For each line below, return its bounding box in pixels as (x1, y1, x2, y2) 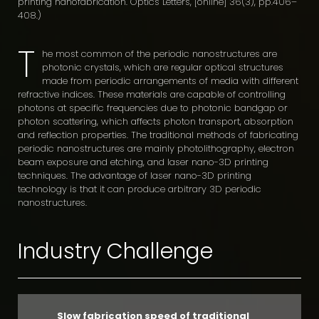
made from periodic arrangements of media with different (42, 73, 298, 88)
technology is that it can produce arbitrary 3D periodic (18, 182, 261, 196)
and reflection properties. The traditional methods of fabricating (18, 127, 298, 142)
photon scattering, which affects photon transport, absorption (18, 114, 293, 128)
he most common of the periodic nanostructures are (42, 46, 277, 61)
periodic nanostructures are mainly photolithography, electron (18, 141, 294, 155)
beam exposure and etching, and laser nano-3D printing (18, 155, 268, 169)
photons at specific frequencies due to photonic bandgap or (18, 100, 288, 115)
